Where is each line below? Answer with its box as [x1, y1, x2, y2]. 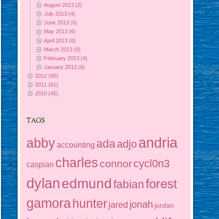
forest [146, 176, 177, 191]
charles [55, 154, 99, 170]
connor [100, 157, 132, 169]
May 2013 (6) [44, 28, 76, 35]
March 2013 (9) [44, 46, 81, 52]
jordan [154, 201, 175, 209]
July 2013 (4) [44, 11, 76, 17]
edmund [62, 175, 112, 191]
